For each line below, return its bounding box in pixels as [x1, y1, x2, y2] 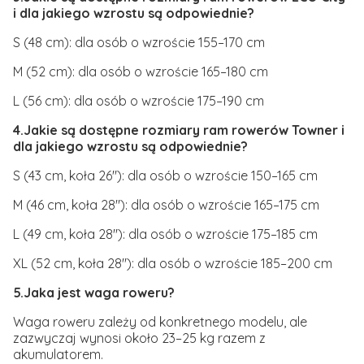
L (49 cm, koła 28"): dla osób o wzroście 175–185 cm [13, 226, 318, 243]
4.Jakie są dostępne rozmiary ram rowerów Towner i [13, 122, 344, 139]
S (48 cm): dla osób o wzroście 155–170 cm [13, 34, 265, 51]
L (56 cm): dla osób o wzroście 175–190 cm [13, 93, 264, 110]
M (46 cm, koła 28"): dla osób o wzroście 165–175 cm [13, 197, 319, 214]
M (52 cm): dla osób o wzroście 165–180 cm [13, 63, 268, 80]
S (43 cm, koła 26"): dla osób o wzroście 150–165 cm [13, 167, 318, 184]
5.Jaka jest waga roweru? [13, 284, 175, 301]
